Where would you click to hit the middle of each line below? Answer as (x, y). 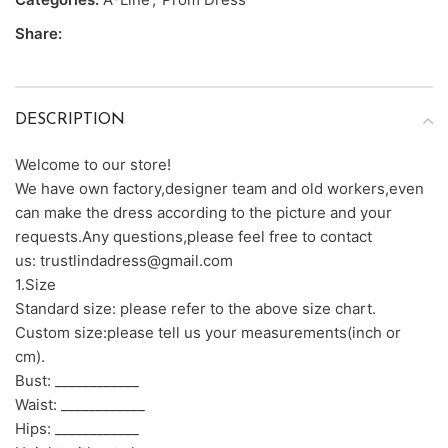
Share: (38, 34)
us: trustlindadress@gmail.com (124, 261)
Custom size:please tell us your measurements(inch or (208, 333)
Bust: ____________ (77, 381)
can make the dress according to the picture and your (203, 213)
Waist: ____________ (80, 405)
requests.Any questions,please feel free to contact (193, 237)
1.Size (35, 285)
